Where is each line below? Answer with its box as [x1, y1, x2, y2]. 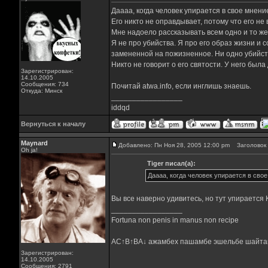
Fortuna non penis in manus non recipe [111, 216, 239, 224]
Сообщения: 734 [20, 81, 69, 87]
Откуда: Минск [20, 87, 62, 94]
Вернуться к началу [20, 120, 86, 127]
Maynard [20, 139, 48, 147]
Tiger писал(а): [147, 160, 196, 167]
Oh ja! [20, 147, 38, 153]
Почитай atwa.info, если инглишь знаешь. [111, 82, 251, 90]
